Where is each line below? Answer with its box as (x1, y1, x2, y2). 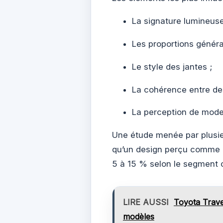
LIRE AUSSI (122, 197, 169, 208)
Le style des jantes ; (132, 61, 212, 72)
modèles (122, 212, 154, 222)
